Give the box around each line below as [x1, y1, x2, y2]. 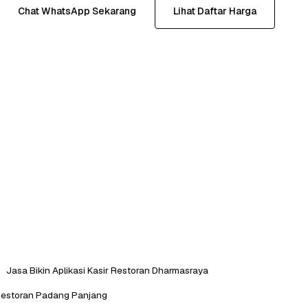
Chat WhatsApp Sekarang [18, 4, 136, 17]
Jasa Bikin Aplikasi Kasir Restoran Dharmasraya [6, 263, 208, 276]
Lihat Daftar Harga [173, 4, 256, 17]
